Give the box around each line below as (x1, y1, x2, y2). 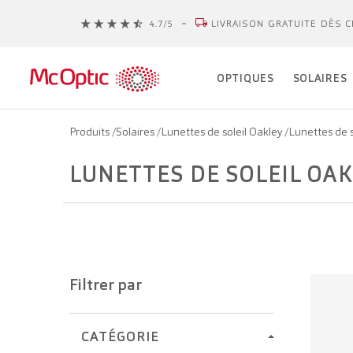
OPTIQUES (217, 71, 274, 86)
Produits (69, 124, 112, 139)
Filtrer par (69, 274, 142, 295)
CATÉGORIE (81, 328, 159, 345)
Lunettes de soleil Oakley (161, 124, 284, 139)
